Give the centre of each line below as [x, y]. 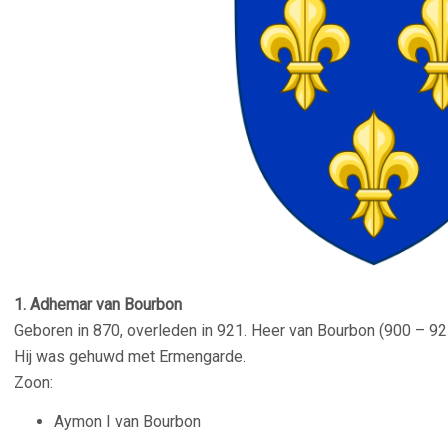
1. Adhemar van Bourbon [98, 304]
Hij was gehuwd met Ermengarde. [130, 356]
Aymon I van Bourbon [127, 421]
